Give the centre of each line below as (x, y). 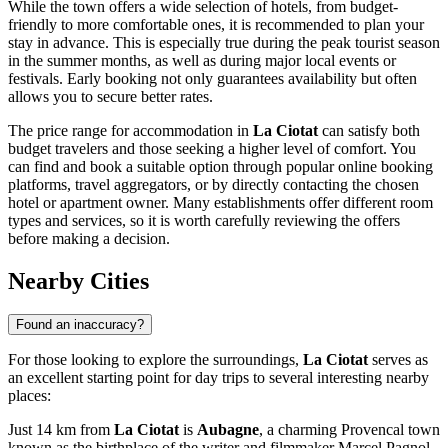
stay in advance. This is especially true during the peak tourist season (224, 42)
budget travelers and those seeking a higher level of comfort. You (212, 148)
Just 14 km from (61, 430)
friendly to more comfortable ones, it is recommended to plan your (216, 24)
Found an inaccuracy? (80, 325)
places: (29, 396)
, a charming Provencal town (349, 430)
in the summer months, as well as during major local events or (202, 60)
